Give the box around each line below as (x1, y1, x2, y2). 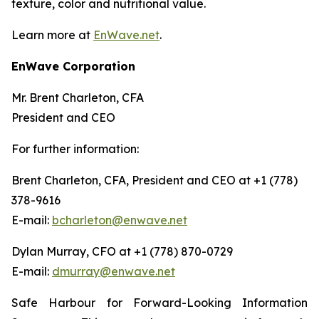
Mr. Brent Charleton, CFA (11, 90, 144, 105)
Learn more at (11, 28, 93, 42)
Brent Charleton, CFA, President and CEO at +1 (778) (11, 173, 298, 187)
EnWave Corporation (11, 59, 135, 73)
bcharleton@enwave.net (52, 213, 187, 227)
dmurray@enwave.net (52, 264, 175, 278)
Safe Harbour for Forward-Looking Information (11, 296, 308, 310)
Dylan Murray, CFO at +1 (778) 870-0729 (11, 244, 233, 258)
